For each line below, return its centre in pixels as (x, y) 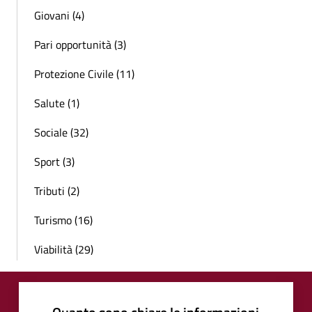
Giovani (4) (59, 15)
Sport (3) (54, 161)
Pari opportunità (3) (80, 44)
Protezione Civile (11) (84, 73)
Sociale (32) (61, 132)
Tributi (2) (57, 190)
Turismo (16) (63, 220)
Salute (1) (57, 103)
